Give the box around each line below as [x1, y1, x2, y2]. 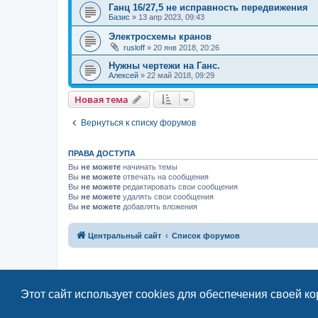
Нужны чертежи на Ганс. [109, 60, 220, 71]
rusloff [124, 43, 145, 52]
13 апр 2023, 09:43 [138, 12, 204, 21]
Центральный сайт [88, 231, 161, 240]
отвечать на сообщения [121, 172, 209, 181]
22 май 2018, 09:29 [147, 70, 214, 79]
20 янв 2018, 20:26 [153, 43, 219, 52]
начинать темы [121, 162, 177, 171]
